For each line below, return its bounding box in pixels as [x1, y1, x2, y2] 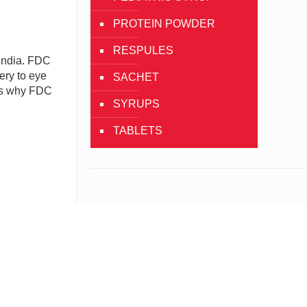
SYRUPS [112, 98, 160, 110]
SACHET [112, 71, 159, 83]
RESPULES [112, 45, 173, 56]
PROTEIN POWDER [112, 18, 215, 29]
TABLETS [112, 125, 162, 136]
